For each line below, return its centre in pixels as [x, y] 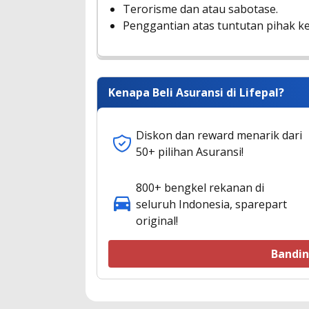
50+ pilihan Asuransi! [190, 151]
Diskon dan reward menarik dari [219, 135]
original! [157, 220]
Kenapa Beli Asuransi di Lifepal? [196, 92]
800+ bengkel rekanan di [200, 187]
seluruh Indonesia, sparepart [211, 204]
